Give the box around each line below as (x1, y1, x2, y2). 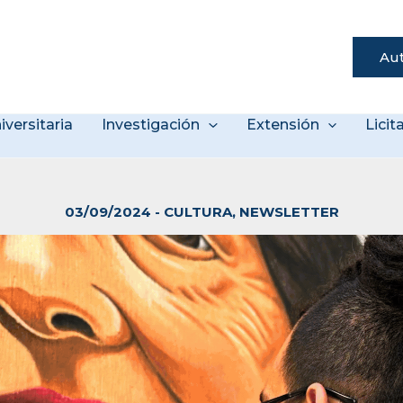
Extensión (246, 116, 319, 134)
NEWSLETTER (238, 203, 339, 221)
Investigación (102, 116, 201, 134)
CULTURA (163, 203, 232, 221)
